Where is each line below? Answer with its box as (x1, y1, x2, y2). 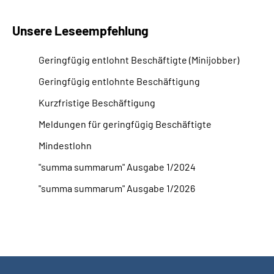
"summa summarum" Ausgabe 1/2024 (39, 161, 196, 172)
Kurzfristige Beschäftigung (39, 97, 155, 108)
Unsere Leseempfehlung (12, 23, 149, 38)
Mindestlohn (39, 139, 92, 151)
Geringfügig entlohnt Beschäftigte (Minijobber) (39, 54, 239, 65)
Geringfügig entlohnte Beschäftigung (39, 75, 200, 87)
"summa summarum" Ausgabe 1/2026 (39, 182, 195, 194)
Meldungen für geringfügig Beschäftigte (39, 118, 212, 130)
